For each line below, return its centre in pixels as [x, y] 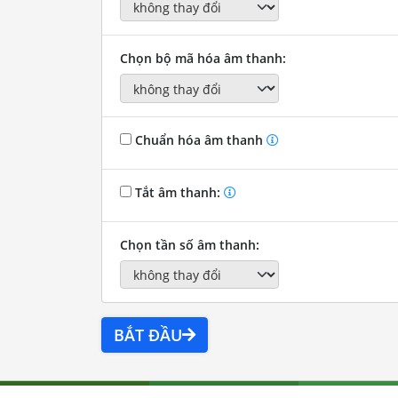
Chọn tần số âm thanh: [189, 244]
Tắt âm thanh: [177, 192]
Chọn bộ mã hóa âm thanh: [203, 59]
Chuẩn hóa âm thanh [199, 139]
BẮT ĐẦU [147, 335]
